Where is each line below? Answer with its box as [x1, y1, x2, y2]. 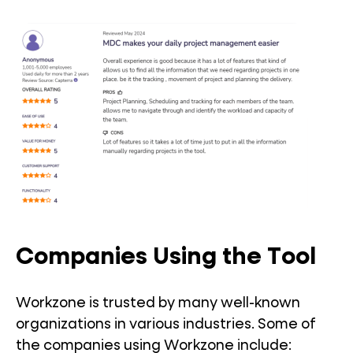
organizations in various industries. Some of [16, 318, 316, 333]
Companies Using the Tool [16, 246, 316, 270]
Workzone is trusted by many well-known [16, 296, 300, 311]
